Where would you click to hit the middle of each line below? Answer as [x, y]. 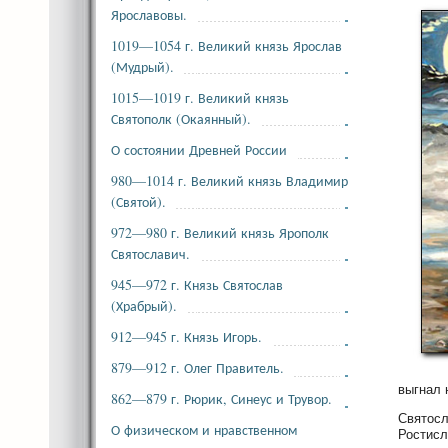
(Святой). [138, 201]
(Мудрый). [142, 66]
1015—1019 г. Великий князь [200, 97]
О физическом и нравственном [204, 429]
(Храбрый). [144, 305]
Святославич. [150, 253]
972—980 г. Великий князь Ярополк [220, 232]
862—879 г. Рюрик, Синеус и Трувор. [221, 398]
